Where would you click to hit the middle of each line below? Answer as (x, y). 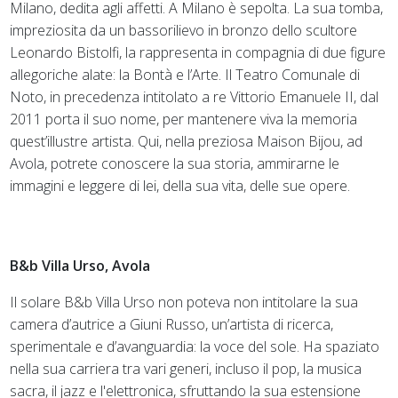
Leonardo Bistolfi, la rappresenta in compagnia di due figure (198, 52)
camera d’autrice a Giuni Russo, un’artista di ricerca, (172, 324)
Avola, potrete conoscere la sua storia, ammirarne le (175, 163)
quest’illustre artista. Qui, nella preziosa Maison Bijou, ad (187, 141)
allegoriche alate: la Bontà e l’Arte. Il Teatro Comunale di (185, 74)
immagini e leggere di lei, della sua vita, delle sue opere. (180, 185)
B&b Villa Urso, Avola (80, 265)
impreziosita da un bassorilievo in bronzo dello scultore (184, 30)
